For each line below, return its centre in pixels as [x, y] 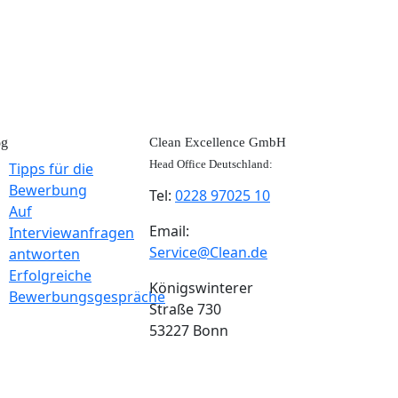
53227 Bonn [189, 330]
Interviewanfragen [72, 233]
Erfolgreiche [50, 275]
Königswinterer [201, 288]
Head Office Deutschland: [211, 164]
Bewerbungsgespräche [87, 297]
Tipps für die [51, 169]
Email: [169, 231]
